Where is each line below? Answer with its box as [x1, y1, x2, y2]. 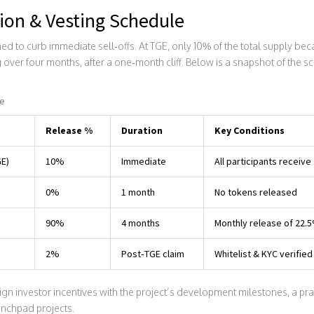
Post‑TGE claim [121, 247, 184, 260]
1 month [121, 185, 155, 198]
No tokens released [214, 185, 297, 198]
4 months [121, 216, 160, 229]
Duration [121, 123, 163, 137]
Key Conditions [214, 123, 285, 137]
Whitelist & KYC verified [214, 247, 313, 260]
